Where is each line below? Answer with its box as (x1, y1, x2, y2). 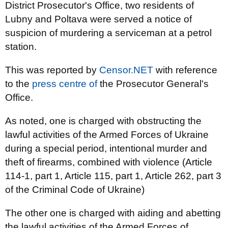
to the (5, 78, 32, 89)
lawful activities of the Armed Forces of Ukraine (5, 129, 209, 140)
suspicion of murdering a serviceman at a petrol (5, 27, 212, 38)
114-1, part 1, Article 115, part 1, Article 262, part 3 (5, 170, 221, 181)
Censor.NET (99, 65, 153, 75)
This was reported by (5, 65, 99, 75)
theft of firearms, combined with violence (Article (5, 157, 212, 167)
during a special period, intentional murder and (5, 143, 207, 154)
